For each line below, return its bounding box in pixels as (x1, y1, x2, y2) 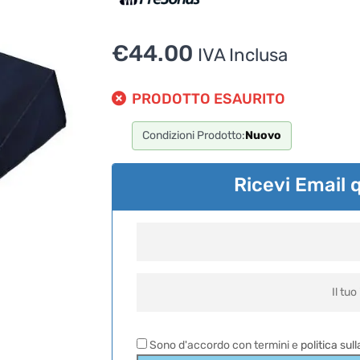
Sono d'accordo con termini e (147, 337, 301, 352)
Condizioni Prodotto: (142, 128, 245, 142)
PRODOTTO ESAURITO (132, 89, 285, 108)
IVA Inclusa (198, 43, 288, 66)
